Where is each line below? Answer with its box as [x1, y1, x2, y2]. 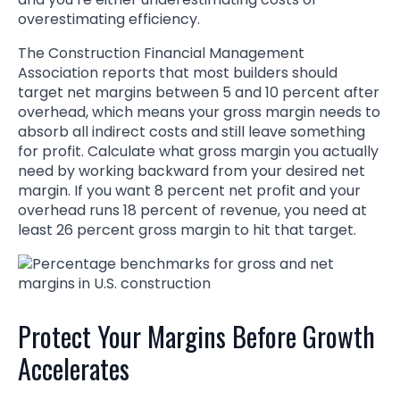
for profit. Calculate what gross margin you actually [18, 140, 379, 162]
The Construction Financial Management [18, 42, 304, 63]
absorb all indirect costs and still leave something [18, 121, 365, 142]
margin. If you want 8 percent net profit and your [18, 179, 361, 201]
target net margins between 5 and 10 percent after [18, 81, 379, 103]
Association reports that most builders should [18, 62, 337, 83]
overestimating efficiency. [18, 8, 200, 29]
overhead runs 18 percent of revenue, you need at [18, 199, 367, 221]
